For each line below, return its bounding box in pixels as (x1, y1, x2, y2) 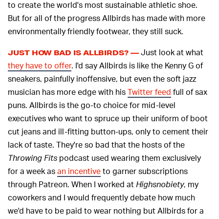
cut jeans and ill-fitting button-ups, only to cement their (8, 126, 208, 137)
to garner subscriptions (101, 166, 188, 176)
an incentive (57, 166, 101, 176)
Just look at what (138, 47, 203, 58)
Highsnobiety (136, 179, 184, 190)
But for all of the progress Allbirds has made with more (8, 13, 205, 23)
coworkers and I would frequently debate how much (8, 192, 195, 203)
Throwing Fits (8, 153, 57, 163)
